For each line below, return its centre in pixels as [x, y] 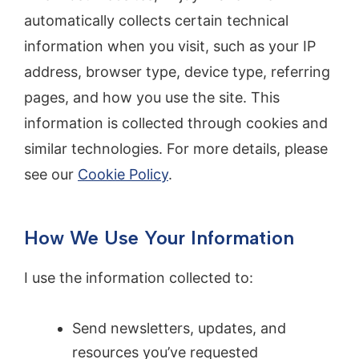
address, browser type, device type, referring [177, 71]
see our [51, 174]
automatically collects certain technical [156, 20]
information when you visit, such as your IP [170, 46]
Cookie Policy [123, 174]
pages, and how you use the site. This [152, 97]
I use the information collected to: [139, 277]
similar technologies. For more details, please [176, 148]
